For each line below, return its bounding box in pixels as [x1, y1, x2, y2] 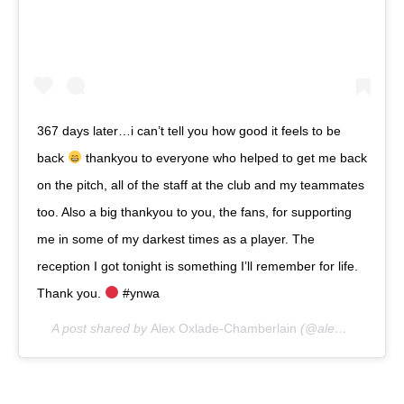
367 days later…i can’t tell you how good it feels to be [37, 123, 341, 138]
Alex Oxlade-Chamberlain [151, 320, 297, 335]
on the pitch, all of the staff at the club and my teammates [37, 177, 364, 192]
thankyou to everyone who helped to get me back [81, 150, 367, 165]
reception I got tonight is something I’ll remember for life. [37, 258, 358, 273]
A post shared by [51, 320, 151, 335]
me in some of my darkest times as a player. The [37, 231, 315, 246]
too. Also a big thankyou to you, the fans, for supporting [37, 204, 352, 219]
